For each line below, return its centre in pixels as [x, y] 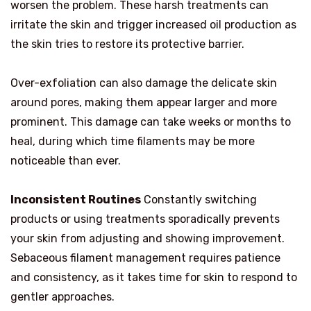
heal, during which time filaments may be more [133, 141]
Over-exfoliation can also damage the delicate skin [144, 83]
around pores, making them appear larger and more [144, 102]
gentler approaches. [62, 296]
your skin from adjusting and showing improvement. [148, 238]
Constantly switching [199, 199]
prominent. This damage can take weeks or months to [151, 121]
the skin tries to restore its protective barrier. [127, 44]
